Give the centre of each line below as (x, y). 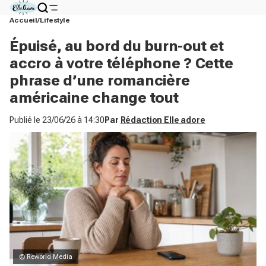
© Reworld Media (46, 256)
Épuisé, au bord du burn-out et (117, 46)
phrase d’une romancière (100, 80)
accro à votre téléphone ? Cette (121, 63)
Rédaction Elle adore (163, 120)
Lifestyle (55, 20)
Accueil (24, 20)
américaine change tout (94, 98)
